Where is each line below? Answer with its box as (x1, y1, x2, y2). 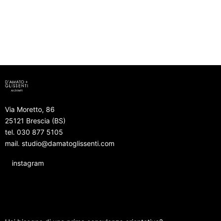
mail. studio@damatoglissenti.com (5, 139, 114, 148)
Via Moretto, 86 (5, 105, 55, 114)
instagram (12, 159, 44, 168)
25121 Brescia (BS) (5, 116, 66, 125)
